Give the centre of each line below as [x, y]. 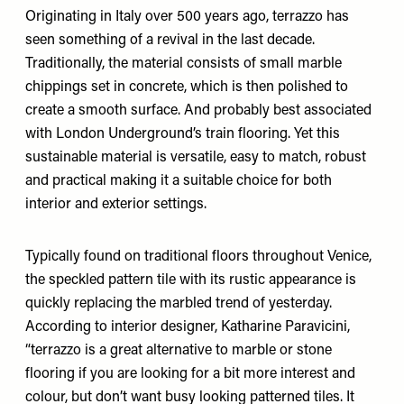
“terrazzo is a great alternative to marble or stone [179, 351]
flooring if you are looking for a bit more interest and [190, 374]
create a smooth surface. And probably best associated [198, 111]
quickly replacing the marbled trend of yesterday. [179, 304]
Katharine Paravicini [284, 327]
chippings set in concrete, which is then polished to [187, 87]
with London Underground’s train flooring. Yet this [183, 134]
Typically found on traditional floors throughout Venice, [198, 257]
